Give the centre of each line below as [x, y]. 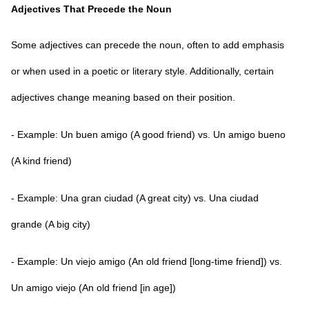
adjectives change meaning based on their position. [123, 97]
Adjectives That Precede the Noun [91, 9]
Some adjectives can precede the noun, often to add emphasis [148, 45]
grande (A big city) [51, 224]
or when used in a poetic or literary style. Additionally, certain [142, 71]
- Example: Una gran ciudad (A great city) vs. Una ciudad [135, 198]
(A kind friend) [41, 161]
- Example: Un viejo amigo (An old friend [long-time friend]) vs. [147, 261]
